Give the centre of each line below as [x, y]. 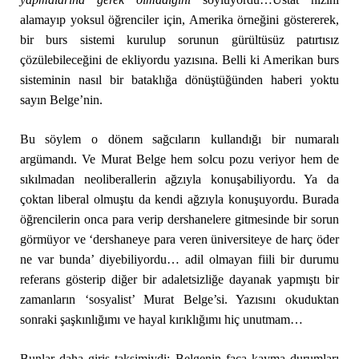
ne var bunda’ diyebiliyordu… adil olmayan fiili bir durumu [179, 259]
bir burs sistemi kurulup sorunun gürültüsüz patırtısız [179, 40]
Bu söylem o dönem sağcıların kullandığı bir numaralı [179, 139]
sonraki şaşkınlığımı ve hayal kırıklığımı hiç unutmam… [161, 319]
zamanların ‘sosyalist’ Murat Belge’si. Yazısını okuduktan [179, 299]
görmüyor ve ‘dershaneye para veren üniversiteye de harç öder [179, 239]
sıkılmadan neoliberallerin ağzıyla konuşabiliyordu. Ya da [179, 179]
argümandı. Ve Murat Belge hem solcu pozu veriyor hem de [179, 159]
